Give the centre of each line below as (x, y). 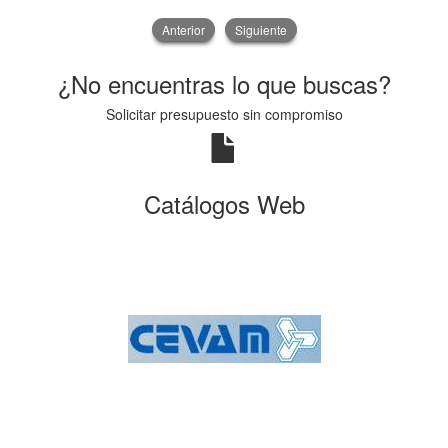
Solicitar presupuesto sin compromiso (224, 113)
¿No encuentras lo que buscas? (224, 83)
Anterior (183, 29)
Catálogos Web (224, 203)
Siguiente (260, 29)
